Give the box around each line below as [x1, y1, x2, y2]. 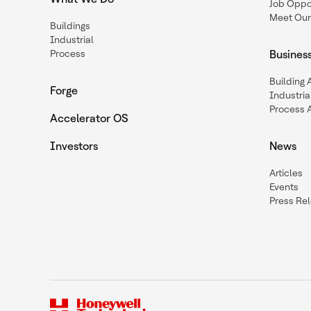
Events [269, 181, 299, 192]
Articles [269, 167, 303, 178]
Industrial [50, 34, 94, 45]
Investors [50, 140, 98, 153]
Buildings [50, 20, 90, 31]
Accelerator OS [50, 112, 128, 125]
